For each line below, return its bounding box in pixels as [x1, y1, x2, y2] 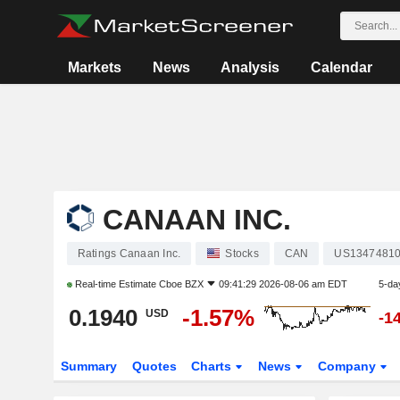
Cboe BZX [158, 279, 204, 289]
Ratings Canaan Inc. [77, 247, 181, 260]
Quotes [131, 359, 177, 373]
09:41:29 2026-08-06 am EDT [218, 279, 347, 289]
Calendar [310, 60, 372, 75]
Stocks [225, 247, 259, 260]
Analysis [221, 60, 280, 75]
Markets [68, 60, 122, 75]
